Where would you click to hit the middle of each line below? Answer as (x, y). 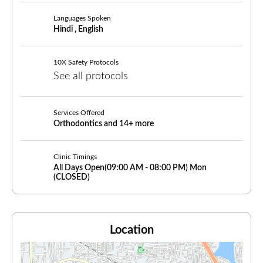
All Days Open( (80, 168)
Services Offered (79, 112)
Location (131, 230)
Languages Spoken (82, 18)
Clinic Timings (75, 156)
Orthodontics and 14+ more (104, 124)
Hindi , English (78, 29)
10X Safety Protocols (86, 62)
